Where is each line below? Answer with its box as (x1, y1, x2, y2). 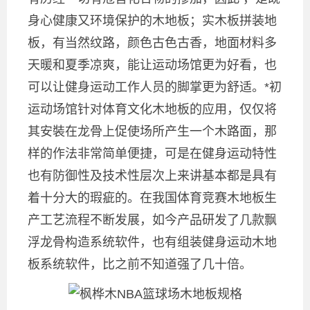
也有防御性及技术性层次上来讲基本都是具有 (28, 168, 277, 183)
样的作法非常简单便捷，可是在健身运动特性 (28, 146, 277, 161)
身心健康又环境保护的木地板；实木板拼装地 (28, 13, 277, 28)
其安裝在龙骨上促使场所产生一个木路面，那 (28, 124, 277, 138)
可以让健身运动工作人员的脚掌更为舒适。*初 (28, 80, 282, 94)
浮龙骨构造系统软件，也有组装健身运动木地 (28, 235, 277, 249)
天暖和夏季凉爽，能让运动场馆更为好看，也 (28, 57, 277, 72)
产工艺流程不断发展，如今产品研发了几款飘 (28, 212, 277, 227)
